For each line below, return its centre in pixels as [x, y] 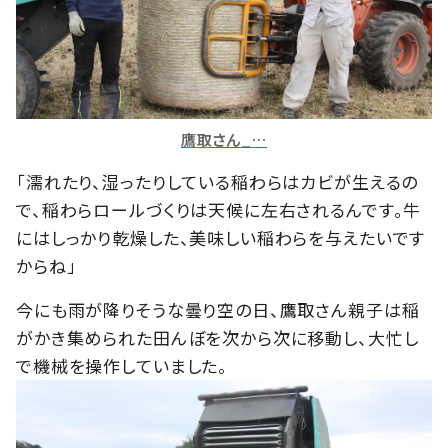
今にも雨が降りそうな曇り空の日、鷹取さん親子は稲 [218, 309]
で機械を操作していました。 [122, 365]
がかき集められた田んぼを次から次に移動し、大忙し [217, 337]
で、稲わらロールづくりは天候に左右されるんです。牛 [219, 209]
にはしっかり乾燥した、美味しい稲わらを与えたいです [221, 237]
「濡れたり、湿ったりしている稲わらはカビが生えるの [217, 181]
